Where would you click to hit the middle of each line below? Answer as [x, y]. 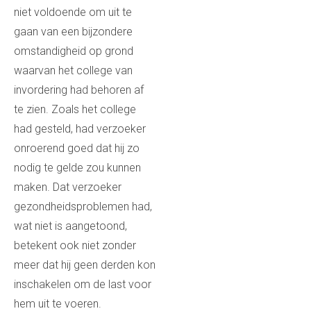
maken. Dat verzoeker [68, 187]
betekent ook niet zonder [75, 246]
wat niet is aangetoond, [70, 226]
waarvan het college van [73, 71]
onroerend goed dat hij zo [77, 149]
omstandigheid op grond [74, 51]
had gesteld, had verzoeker [80, 129]
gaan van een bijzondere [73, 32]
